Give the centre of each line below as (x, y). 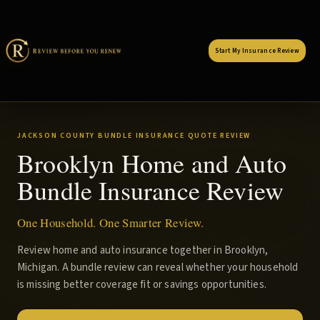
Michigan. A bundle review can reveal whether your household (158, 267)
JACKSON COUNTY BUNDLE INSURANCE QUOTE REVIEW (134, 136)
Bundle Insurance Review (151, 190)
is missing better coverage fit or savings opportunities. (142, 285)
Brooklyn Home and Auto (152, 163)
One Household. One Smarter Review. (111, 222)
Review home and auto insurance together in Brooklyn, (143, 250)
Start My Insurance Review (257, 51)
